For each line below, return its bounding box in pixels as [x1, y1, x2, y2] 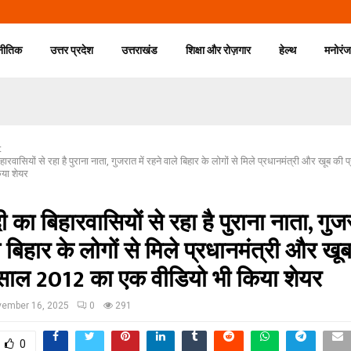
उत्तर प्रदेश [50, 44, 94, 56]
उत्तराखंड [121, 44, 158, 56]
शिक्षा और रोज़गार [186, 44, 251, 56]
